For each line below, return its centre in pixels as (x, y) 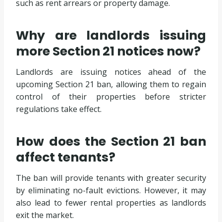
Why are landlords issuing (111, 36)
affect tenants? (66, 158)
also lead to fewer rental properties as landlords (111, 202)
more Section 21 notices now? (108, 52)
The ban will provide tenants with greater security (111, 178)
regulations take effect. (59, 109)
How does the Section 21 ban (111, 142)
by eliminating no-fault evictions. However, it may (111, 190)
